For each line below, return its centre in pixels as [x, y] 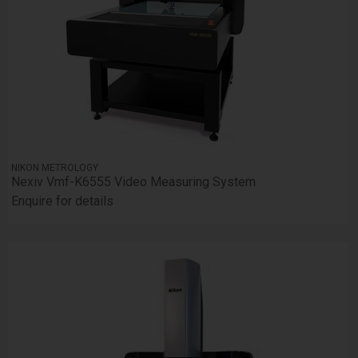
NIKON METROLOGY [55, 168]
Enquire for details [63, 201]
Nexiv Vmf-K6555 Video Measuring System [134, 182]
